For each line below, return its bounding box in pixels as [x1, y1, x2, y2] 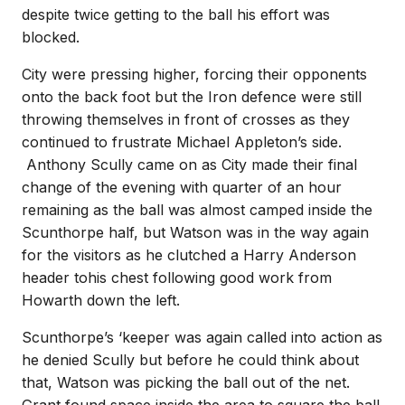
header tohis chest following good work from [22, 268, 332, 287]
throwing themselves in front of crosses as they [22, 110, 350, 128]
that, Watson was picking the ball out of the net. [22, 373, 350, 391]
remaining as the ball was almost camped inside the [22, 201, 372, 219]
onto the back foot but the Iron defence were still [22, 88, 362, 106]
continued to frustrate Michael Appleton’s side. [22, 133, 342, 151]
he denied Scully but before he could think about [22, 351, 359, 369]
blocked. [22, 28, 80, 46]
